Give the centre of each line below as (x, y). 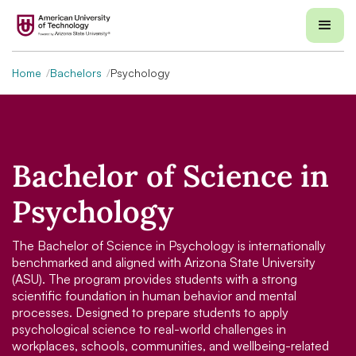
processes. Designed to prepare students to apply (150, 313)
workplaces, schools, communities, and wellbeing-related (170, 346)
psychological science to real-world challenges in (149, 329)
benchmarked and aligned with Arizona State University (164, 263)
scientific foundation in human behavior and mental (154, 296)
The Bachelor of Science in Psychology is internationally (169, 246)
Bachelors (76, 73)
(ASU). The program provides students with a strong (155, 279)
